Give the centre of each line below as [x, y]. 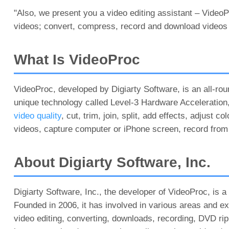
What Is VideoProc [77, 60]
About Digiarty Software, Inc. [112, 162]
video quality [37, 116]
